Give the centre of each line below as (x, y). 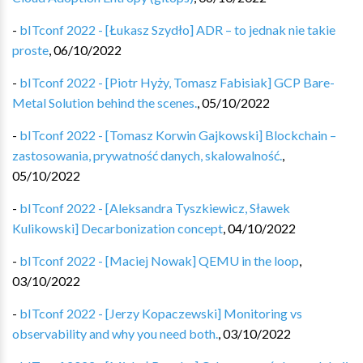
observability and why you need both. (115, 333)
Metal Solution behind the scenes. (105, 102)
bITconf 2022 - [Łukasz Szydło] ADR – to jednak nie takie (177, 30)
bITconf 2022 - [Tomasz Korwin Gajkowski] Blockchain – (178, 135)
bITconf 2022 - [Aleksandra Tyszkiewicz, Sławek (155, 208)
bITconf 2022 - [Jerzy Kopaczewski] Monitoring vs (161, 313)
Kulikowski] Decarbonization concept (117, 228)
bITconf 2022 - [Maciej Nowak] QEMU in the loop (159, 261)
